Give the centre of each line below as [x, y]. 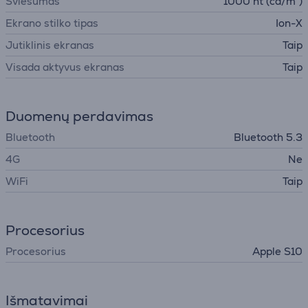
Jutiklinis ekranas [50, 45]
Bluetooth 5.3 [268, 137]
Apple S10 [277, 251]
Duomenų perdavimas [79, 116]
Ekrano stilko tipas [52, 23]
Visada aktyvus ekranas [65, 67]
